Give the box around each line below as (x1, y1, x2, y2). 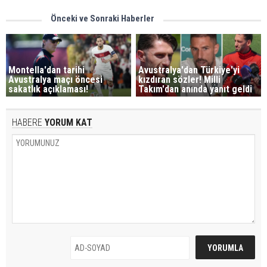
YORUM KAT (42, 116, 92, 128)
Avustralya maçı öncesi (8, 73, 103, 85)
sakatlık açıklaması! (8, 83, 88, 95)
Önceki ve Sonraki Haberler (51, 13, 154, 24)
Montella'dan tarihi (8, 64, 85, 76)
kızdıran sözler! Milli (138, 73, 221, 85)
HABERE (12, 116, 42, 128)
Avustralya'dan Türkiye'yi (138, 64, 240, 76)
